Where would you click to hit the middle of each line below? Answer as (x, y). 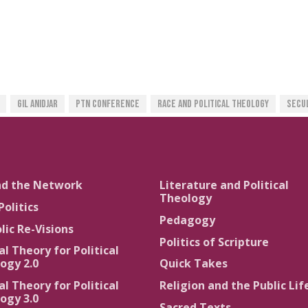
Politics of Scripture (214, 242)
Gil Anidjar (37, 104)
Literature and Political (224, 185)
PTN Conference (108, 104)
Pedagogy (187, 220)
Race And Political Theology (213, 104)
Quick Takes (194, 264)
